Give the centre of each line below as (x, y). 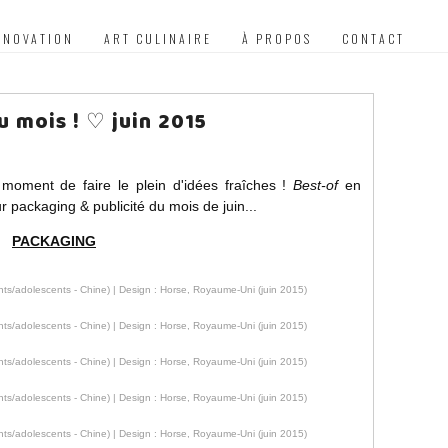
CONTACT (373, 38)
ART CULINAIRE (158, 38)
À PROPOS (277, 38)
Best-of (316, 185)
